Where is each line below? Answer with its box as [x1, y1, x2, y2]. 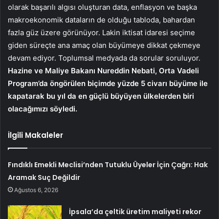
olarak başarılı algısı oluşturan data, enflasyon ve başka [8, 2, 197, 12]
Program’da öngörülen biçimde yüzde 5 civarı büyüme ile [8, 78, 208, 88]
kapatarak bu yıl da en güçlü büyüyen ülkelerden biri [8, 91, 194, 101]
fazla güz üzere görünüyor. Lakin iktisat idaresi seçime [8, 27, 195, 37]
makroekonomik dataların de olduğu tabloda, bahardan [8, 15, 195, 24]
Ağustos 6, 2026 [14, 186, 59, 194]
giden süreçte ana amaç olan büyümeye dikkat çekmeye [8, 40, 200, 50]
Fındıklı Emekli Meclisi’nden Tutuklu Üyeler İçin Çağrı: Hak [8, 159, 208, 170]
